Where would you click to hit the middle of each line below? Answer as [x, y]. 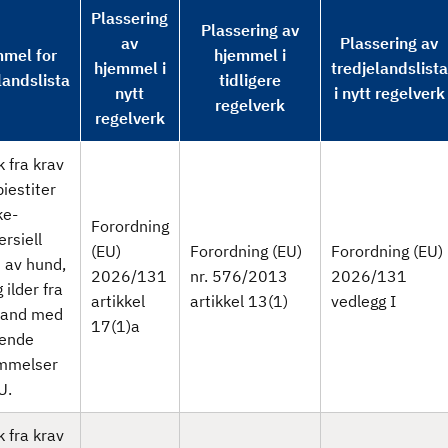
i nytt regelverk [389, 93]
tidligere [249, 80]
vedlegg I [363, 301]
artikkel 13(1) [238, 301]
